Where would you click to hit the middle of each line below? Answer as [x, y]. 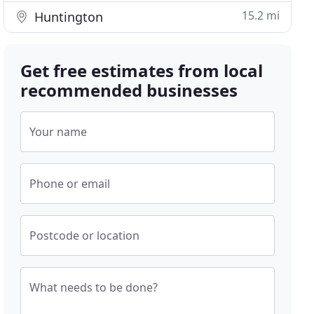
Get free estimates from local [142, 70]
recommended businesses [129, 90]
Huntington [67, 17]
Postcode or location [85, 235]
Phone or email [70, 184]
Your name [59, 132]
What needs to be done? [94, 287]
